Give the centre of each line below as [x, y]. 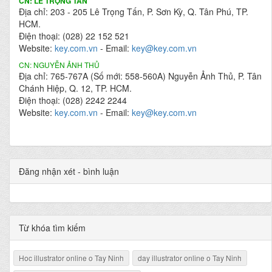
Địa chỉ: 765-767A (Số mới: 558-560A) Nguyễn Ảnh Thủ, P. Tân [140, 76]
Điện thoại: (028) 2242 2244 [73, 100]
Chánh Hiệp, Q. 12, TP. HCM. [75, 88]
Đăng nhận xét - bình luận [69, 171]
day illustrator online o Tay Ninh [190, 258]
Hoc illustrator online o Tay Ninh [71, 258]
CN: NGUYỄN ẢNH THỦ [60, 65]
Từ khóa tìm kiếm [52, 228]
